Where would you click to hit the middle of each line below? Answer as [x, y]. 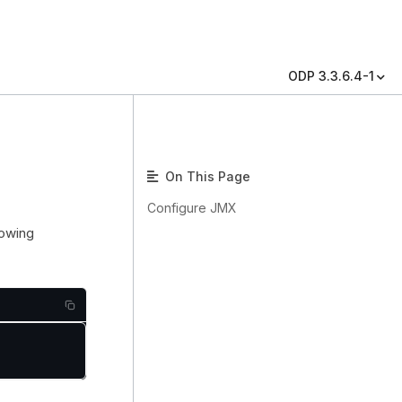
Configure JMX [192, 208]
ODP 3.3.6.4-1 [331, 76]
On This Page [206, 176]
